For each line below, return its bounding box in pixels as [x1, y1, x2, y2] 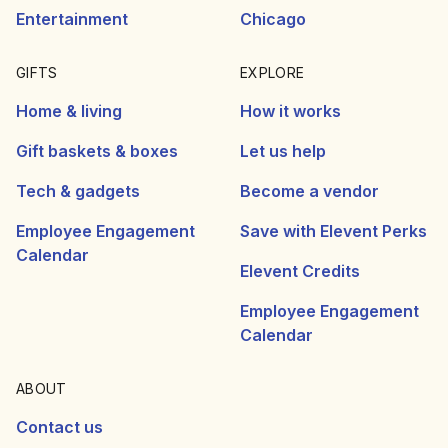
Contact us [16, 417, 103, 437]
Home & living [16, 101, 122, 121]
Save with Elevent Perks [240, 221, 427, 241]
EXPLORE [240, 64, 305, 81]
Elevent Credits [240, 261, 360, 281]
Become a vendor [240, 181, 379, 201]
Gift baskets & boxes [16, 141, 178, 161]
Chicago [240, 9, 306, 29]
